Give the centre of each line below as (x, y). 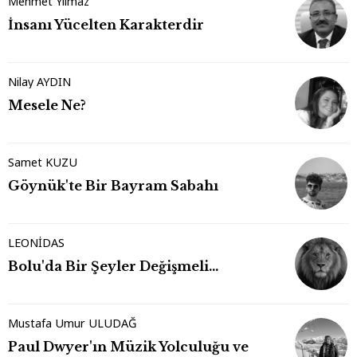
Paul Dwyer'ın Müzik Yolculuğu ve (128, 347)
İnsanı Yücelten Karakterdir (106, 25)
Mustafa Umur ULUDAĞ (72, 324)
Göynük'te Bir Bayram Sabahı (113, 186)
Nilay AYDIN (39, 82)
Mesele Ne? (47, 106)
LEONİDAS (36, 243)
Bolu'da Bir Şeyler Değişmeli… (113, 267)
